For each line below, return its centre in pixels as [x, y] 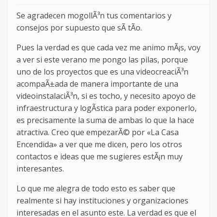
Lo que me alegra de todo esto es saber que [96, 189]
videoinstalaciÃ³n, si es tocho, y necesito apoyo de [106, 96]
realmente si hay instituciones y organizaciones [102, 201]
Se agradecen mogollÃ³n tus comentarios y [94, 16]
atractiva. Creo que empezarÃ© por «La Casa [98, 132]
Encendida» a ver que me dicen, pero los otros [99, 145]
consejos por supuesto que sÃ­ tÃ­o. [79, 28]
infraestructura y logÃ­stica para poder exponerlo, [107, 108]
